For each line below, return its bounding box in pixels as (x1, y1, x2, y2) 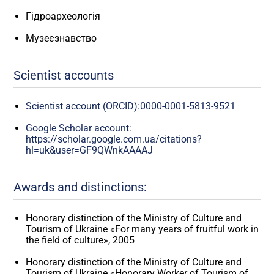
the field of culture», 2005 (26, 234, 135, 246)
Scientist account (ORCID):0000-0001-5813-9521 (26, 100, 236, 112)
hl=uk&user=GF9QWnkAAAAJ (26, 144, 154, 156)
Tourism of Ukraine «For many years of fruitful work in (26, 223, 259, 235)
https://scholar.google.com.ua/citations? (26, 133, 202, 145)
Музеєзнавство (26, 32, 97, 44)
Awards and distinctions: (13, 179, 147, 194)
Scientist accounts (13, 67, 114, 83)
